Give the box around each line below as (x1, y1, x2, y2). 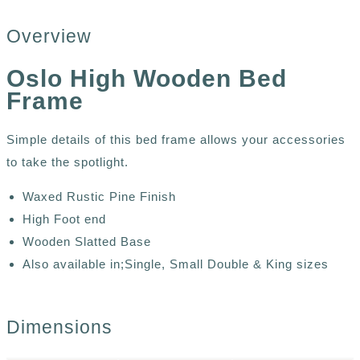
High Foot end (22, 211, 106, 226)
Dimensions (6, 316, 112, 337)
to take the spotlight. (6, 154, 129, 169)
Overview (6, 26, 92, 47)
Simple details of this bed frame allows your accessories (6, 132, 346, 146)
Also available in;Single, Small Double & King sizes (22, 256, 329, 271)
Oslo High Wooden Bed (6, 64, 287, 92)
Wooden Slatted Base (22, 234, 151, 248)
